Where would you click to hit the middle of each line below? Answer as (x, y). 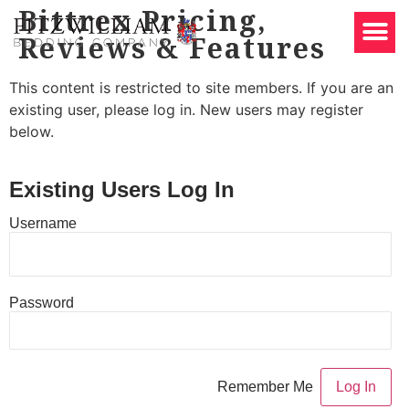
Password (42, 303)
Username (43, 224)
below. (31, 131)
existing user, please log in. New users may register (186, 110)
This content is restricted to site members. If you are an (201, 88)
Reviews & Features (172, 48)
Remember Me (267, 387)
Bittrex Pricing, (143, 21)
